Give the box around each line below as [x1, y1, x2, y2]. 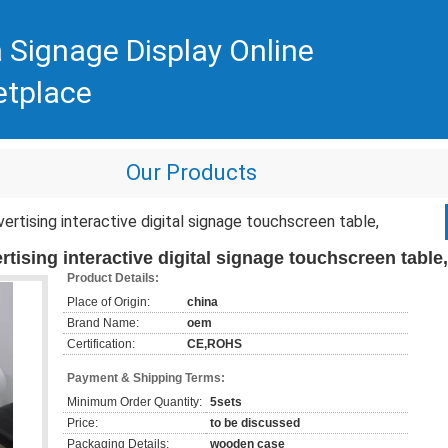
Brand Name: [67, 316, 139, 330]
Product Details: [67, 271, 159, 285]
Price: [67, 416, 98, 430]
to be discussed [210, 416, 300, 430]
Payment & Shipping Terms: [67, 371, 225, 385]
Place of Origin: [67, 295, 150, 309]
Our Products [126, 160, 258, 185]
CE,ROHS [187, 337, 242, 351]
